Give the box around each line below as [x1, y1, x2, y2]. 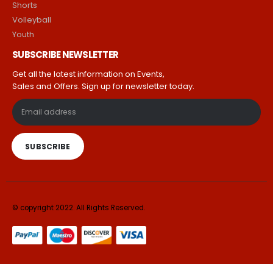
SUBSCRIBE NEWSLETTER [12, 48, 118, 62]
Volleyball [12, 14, 51, 26]
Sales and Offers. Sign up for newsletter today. [12, 80, 194, 93]
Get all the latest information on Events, [12, 68, 165, 80]
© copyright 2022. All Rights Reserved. [12, 203, 145, 213]
